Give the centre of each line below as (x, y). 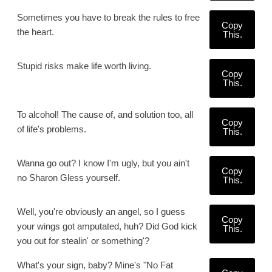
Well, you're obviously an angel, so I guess (101, 212)
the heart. (36, 32)
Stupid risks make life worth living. (84, 66)
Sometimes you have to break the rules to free (108, 17)
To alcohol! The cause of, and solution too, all (105, 114)
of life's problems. (52, 129)
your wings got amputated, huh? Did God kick (107, 226)
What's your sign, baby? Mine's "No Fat (95, 265)
